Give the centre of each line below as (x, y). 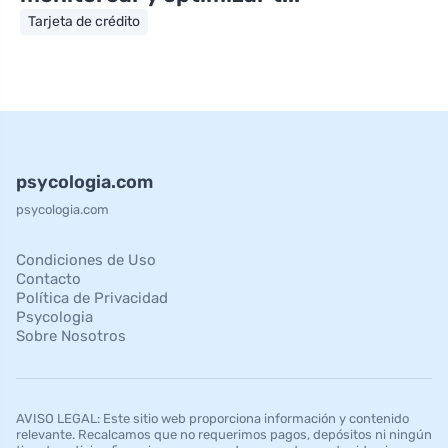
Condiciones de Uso (86, 260)
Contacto (48, 279)
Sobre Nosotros (71, 336)
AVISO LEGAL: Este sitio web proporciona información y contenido (212, 419)
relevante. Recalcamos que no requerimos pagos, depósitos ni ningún (224, 435)
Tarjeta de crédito (84, 22)
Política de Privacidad (92, 298)
